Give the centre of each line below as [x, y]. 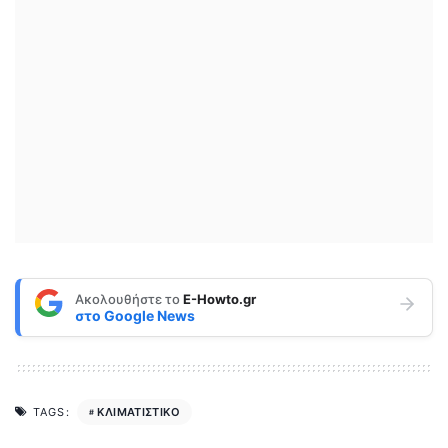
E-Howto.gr [219, 298]
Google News [149, 315]
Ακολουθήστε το [129, 298]
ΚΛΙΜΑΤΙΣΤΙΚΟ [139, 411]
